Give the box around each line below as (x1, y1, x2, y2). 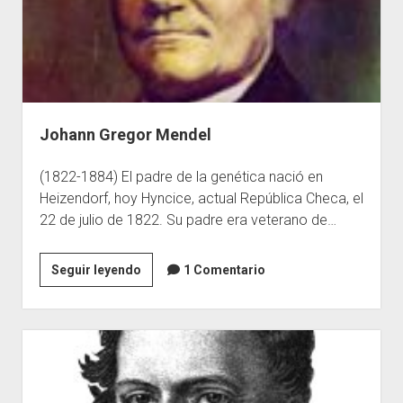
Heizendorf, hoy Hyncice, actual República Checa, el (39, 190, 363, 208)
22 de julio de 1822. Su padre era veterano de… (39, 211, 336, 229)
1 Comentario (183, 263, 265, 278)
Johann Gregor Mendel (39, 125, 211, 145)
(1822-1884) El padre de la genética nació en (39, 168, 323, 186)
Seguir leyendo (50, 263, 141, 278)
